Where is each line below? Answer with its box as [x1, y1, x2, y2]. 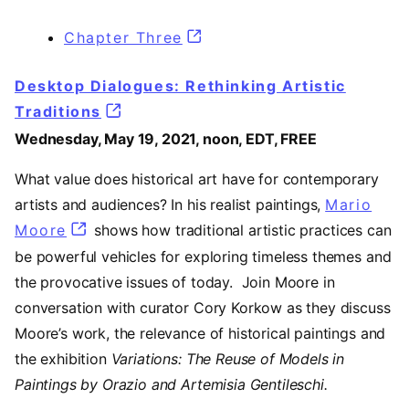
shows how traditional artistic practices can [89, 220, 392, 239]
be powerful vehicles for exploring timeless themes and [15, 247, 392, 267]
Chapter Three [64, 27, 183, 47]
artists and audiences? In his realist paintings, [15, 194, 326, 214]
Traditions [15, 102, 101, 121]
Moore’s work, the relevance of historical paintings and [15, 324, 386, 343]
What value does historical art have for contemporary [15, 169, 379, 188]
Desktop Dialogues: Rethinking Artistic [15, 77, 346, 96]
